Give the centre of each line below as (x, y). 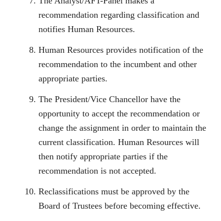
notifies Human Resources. (87, 29)
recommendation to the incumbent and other (118, 64)
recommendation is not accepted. (97, 171)
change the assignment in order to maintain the (122, 128)
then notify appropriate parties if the (103, 157)
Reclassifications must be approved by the (114, 192)
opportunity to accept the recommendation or (119, 114)
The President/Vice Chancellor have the (110, 99)
